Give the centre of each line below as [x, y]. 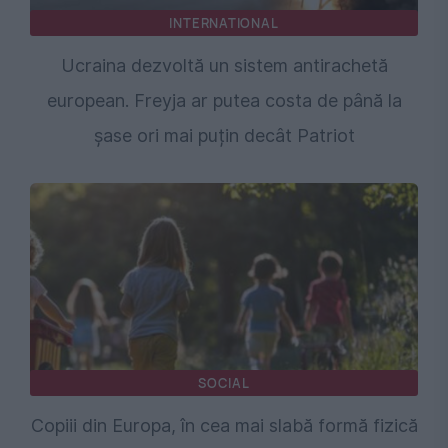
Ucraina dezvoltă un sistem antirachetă [224, 66]
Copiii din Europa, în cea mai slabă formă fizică [224, 426]
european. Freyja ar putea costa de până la [224, 101]
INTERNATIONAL [224, 23]
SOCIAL [224, 383]
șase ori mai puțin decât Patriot [224, 136]
